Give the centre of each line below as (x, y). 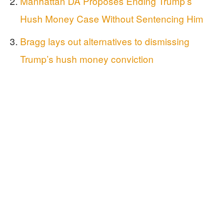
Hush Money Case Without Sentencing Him (112, 18)
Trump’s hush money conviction (87, 59)
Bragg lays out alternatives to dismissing (105, 41)
